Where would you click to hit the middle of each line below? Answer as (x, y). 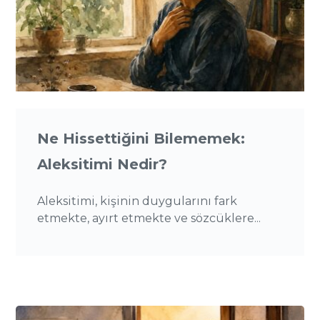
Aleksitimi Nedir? (102, 164)
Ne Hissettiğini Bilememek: (141, 138)
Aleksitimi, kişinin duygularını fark (137, 201)
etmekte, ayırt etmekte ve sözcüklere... (149, 218)
